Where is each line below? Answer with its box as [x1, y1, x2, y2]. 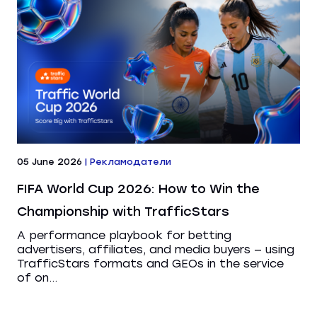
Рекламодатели [90, 156, 171, 167]
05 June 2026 [17, 156, 82, 167]
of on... [17, 270, 57, 284]
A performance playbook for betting [17, 228, 231, 242]
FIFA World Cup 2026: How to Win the [17, 180, 260, 197]
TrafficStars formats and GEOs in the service [17, 256, 284, 270]
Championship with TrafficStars [17, 203, 229, 219]
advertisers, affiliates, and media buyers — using [17, 242, 294, 256]
